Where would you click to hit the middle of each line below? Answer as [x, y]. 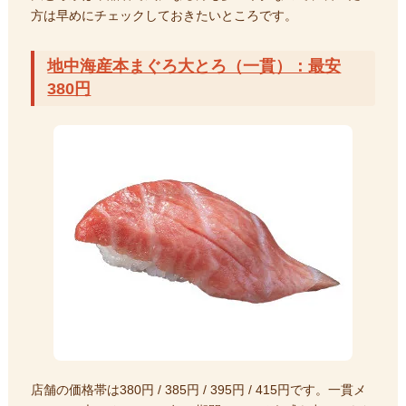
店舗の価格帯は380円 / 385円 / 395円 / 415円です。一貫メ [198, 389]
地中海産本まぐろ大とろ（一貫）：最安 [194, 67]
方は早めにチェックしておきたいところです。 [164, 15]
